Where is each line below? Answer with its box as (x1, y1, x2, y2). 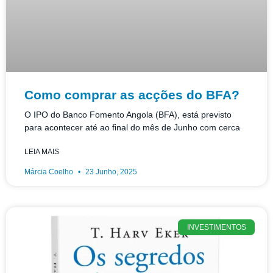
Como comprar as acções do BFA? (24, 87, 239, 102)
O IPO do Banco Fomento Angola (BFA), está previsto (24, 109, 232, 119)
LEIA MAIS (24, 147, 59, 156)
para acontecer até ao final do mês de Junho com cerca (24, 122, 240, 132)
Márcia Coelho (24, 167, 75, 176)
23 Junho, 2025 (83, 167, 137, 176)
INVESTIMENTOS (186, 222, 246, 232)
